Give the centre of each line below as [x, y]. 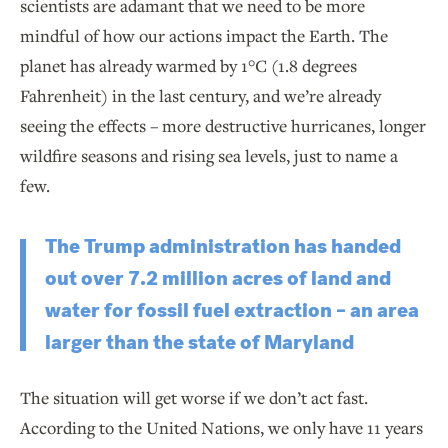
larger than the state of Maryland [199, 343]
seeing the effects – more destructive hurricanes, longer [223, 126]
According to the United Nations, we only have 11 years [221, 428]
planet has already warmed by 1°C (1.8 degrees [188, 66]
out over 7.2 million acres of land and [218, 279]
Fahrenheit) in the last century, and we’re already [200, 96]
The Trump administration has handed [223, 247]
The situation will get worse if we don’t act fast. [194, 398]
